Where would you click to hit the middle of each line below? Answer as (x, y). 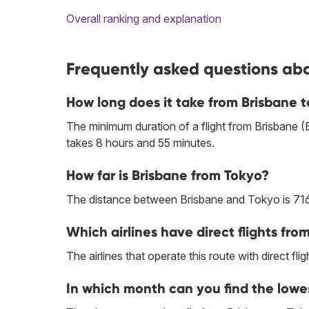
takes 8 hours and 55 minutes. (140, 143)
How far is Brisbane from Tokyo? (168, 176)
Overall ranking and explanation (144, 19)
